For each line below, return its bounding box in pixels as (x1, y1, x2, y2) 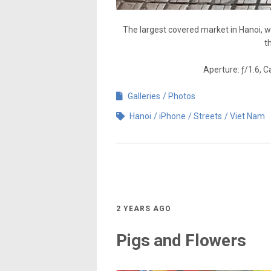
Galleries (128, 91, 160, 101)
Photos (168, 91, 195, 101)
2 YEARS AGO (116, 204, 171, 213)
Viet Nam (230, 111, 265, 121)
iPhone (159, 111, 186, 121)
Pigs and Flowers (116, 230, 246, 250)
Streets (194, 111, 222, 121)
